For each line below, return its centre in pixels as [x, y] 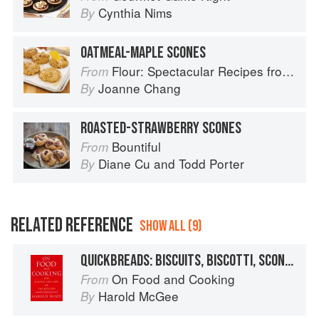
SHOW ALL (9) [171, 226]
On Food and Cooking [173, 279]
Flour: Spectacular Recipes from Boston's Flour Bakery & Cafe [197, 71]
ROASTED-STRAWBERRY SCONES [161, 129]
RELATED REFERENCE [72, 226]
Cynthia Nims [135, 13]
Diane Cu [124, 164]
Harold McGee [138, 296]
